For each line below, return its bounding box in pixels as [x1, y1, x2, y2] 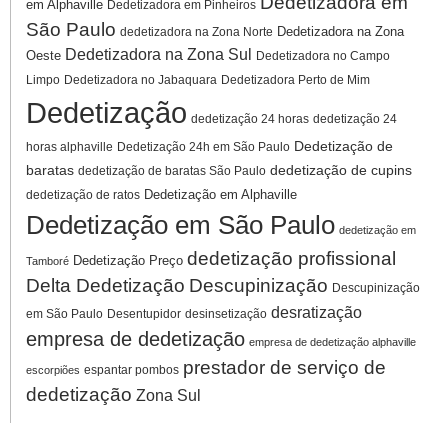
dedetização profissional [187, 247, 396, 269]
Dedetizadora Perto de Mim [221, 72, 370, 87]
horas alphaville [26, 139, 113, 154]
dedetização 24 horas [191, 111, 309, 126]
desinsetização [185, 306, 267, 321]
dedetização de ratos [26, 187, 140, 202]
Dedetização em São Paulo [26, 209, 335, 240]
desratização [271, 302, 362, 321]
